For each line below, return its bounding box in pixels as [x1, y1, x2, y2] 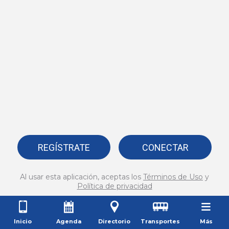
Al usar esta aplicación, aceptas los [20, 172, 143, 181]
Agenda [56, 217, 81, 225]
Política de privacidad [77, 181, 152, 191]
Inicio [14, 217, 32, 225]
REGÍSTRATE [37, 142, 90, 153]
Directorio [98, 217, 131, 225]
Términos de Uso [143, 172, 203, 181]
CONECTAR [142, 142, 189, 153]
